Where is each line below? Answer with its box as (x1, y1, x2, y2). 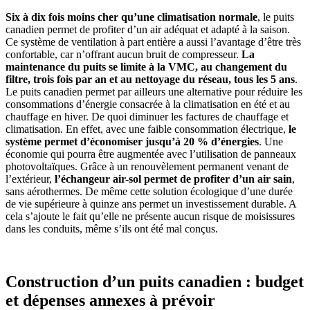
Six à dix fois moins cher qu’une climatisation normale (6, 11, 257, 23)
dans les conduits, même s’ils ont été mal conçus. (6, 223, 218, 235)
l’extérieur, (6, 173, 55, 185)
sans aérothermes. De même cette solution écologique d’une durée (6, 185, 293, 197)
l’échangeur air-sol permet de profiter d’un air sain (55, 173, 292, 185)
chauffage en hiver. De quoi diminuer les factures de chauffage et (6, 111, 289, 122)
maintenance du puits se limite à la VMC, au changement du (6, 61, 287, 73)
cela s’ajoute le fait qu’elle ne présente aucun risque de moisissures (6, 210, 295, 222)
